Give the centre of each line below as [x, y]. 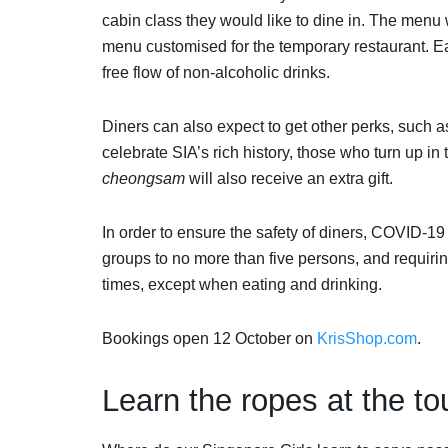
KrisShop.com [367, 339]
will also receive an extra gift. [289, 179]
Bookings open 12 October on [209, 339]
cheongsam [143, 179]
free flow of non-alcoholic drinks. [218, 73]
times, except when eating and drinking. [244, 285]
